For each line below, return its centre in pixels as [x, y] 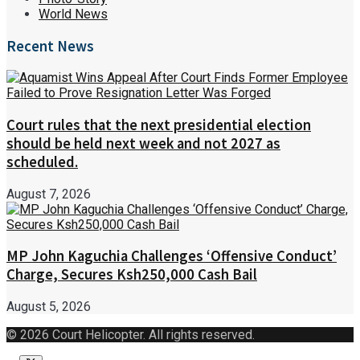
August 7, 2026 [49, 194]
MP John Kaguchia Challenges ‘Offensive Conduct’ [172, 256]
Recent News [50, 46]
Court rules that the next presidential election [159, 125]
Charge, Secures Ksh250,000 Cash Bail [132, 275]
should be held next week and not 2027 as [143, 143]
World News [73, 14]
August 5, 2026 [49, 307]
